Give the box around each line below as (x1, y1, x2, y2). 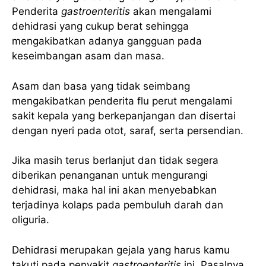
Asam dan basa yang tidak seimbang (12, 80, 190, 92)
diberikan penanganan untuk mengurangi (12, 169, 208, 182)
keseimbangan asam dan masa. (12, 50, 164, 62)
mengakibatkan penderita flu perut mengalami (12, 94, 232, 107)
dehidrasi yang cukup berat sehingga (12, 20, 189, 33)
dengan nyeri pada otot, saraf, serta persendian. (12, 124, 246, 137)
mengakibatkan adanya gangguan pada (12, 35, 202, 47)
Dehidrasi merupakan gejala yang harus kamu (12, 243, 230, 256)
